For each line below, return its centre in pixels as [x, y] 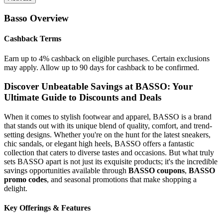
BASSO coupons [157, 170]
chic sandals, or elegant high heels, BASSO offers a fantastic [99, 144]
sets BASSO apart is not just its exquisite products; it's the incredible [111, 162]
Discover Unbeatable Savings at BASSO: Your [98, 87]
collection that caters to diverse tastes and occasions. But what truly [109, 153]
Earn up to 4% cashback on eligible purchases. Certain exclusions [107, 58]
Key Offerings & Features [47, 208]
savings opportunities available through [66, 170]
